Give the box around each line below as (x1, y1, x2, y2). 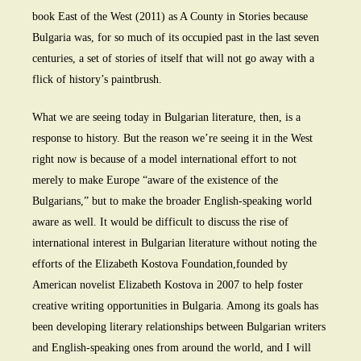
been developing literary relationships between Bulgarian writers (32, 321, 326, 334)
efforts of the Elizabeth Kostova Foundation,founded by (32, 258, 288, 271)
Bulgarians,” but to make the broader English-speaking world (32, 195, 312, 208)
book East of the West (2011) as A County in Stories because (32, 10, 308, 23)
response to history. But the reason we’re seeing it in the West (32, 132, 313, 145)
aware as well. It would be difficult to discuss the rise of (32, 216, 288, 229)
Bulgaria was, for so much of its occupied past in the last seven (32, 31, 319, 44)
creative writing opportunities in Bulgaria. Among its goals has (32, 300, 318, 313)
